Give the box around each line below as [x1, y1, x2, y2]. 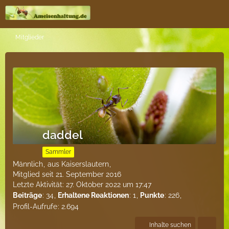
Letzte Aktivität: [13, 180, 66, 189]
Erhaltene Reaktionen [58, 191, 129, 200]
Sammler [45, 148, 71, 155]
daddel [42, 128, 83, 142]
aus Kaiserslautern [48, 160, 109, 168]
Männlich [13, 160, 43, 168]
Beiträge [13, 191, 42, 200]
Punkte [140, 191, 164, 200]
